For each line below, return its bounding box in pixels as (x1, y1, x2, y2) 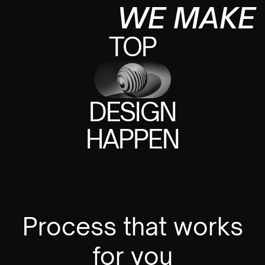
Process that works (22, 211, 243, 241)
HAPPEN (86, 123, 179, 154)
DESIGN (89, 96, 176, 127)
